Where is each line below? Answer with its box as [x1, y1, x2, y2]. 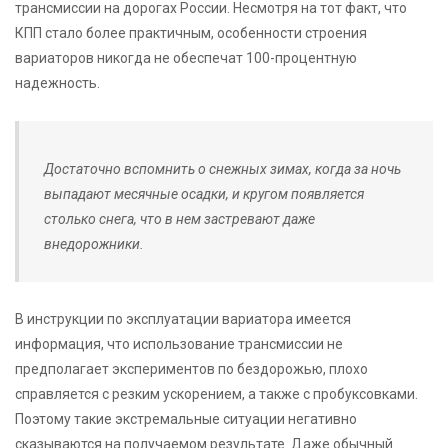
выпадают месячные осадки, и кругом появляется [44, 186, 364, 202]
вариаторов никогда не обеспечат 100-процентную [15, 49, 357, 66]
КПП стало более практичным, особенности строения [15, 24, 367, 41]
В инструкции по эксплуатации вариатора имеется [15, 311, 351, 327]
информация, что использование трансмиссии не [15, 336, 343, 352]
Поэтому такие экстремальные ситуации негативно [15, 411, 357, 427]
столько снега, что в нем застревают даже [44, 211, 315, 227]
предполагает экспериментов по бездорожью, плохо [15, 361, 368, 377]
